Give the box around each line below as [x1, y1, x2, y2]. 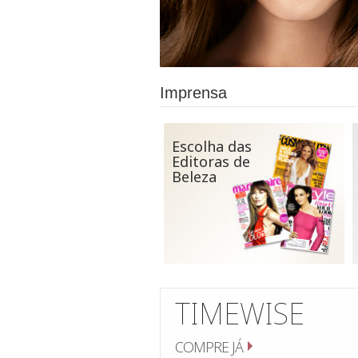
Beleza [171, 167, 217, 186]
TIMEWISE [175, 294, 305, 334]
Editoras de [171, 152, 250, 171]
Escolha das [171, 137, 252, 156]
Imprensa [159, 84, 227, 101]
